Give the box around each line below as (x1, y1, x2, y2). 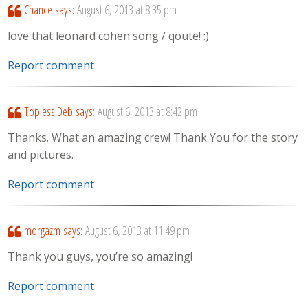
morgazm (23, 221, 60, 239)
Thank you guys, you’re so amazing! (8, 249, 193, 265)
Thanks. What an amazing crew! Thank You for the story (8, 130, 298, 146)
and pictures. (8, 147, 74, 163)
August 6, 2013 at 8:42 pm (97, 102, 197, 120)
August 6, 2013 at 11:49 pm (85, 221, 190, 239)
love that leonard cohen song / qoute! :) (8, 28, 210, 44)
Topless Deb (23, 102, 73, 120)
